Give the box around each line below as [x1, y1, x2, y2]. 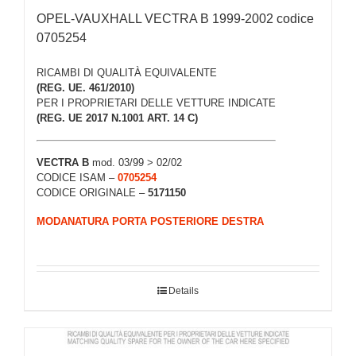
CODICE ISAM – [37, 171, 118, 184]
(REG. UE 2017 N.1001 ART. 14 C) [37, 112, 198, 125]
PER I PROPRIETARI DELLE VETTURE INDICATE [37, 97, 276, 110]
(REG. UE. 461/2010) [37, 82, 134, 95]
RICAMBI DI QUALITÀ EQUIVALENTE [37, 67, 217, 79]
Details [168, 285, 199, 297]
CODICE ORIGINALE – [37, 186, 148, 199]
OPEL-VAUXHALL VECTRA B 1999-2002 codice [37, 12, 314, 26]
